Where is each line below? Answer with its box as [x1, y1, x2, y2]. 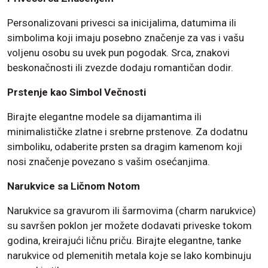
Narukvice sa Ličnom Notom [7, 179, 140, 192]
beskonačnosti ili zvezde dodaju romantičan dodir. [7, 61, 233, 74]
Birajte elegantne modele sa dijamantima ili [7, 110, 202, 123]
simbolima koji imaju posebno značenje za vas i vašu [7, 31, 244, 44]
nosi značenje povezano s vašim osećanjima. [7, 155, 210, 167]
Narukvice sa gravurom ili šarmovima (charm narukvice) [7, 204, 256, 217]
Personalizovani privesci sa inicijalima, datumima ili [7, 16, 236, 29]
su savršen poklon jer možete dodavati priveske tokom [7, 219, 252, 232]
